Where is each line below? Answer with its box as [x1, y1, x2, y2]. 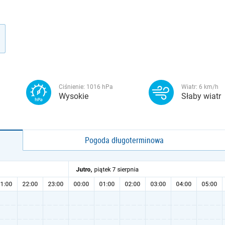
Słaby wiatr [181, 91, 221, 101]
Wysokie [59, 91, 88, 101]
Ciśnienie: [59, 83, 86, 90]
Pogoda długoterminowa [85, 135, 164, 146]
